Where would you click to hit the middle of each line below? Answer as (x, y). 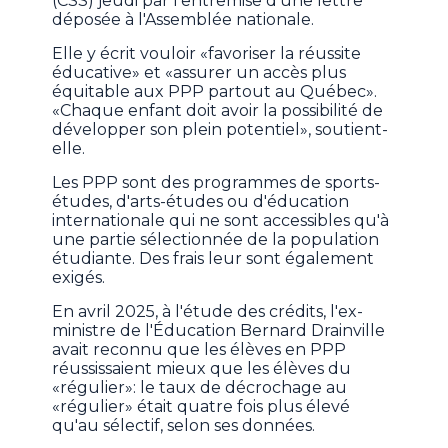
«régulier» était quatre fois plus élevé (201, 407)
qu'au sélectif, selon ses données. (184, 426)
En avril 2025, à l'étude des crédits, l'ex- (208, 312)
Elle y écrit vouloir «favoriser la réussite (207, 54)
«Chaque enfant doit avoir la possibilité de (218, 111)
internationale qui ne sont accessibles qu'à (221, 221)
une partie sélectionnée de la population (216, 240)
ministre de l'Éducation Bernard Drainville (219, 331)
